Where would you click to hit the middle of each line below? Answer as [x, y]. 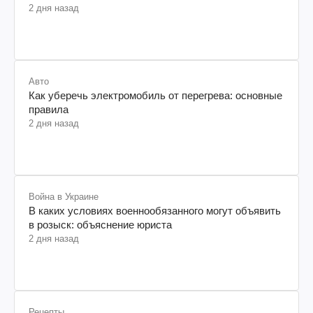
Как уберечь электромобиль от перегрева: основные [155, 95]
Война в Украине [64, 196]
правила [49, 109]
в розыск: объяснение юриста [100, 224]
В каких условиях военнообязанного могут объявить [155, 210]
